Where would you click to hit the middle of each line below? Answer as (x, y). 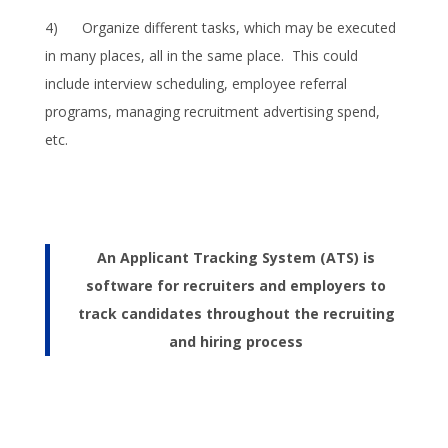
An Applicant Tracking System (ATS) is (236, 257)
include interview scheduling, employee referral (195, 83)
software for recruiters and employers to (236, 285)
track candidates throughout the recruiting (236, 313)
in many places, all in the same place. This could (201, 55)
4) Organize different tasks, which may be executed (220, 27)
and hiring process (236, 341)
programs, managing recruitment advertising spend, (212, 111)
